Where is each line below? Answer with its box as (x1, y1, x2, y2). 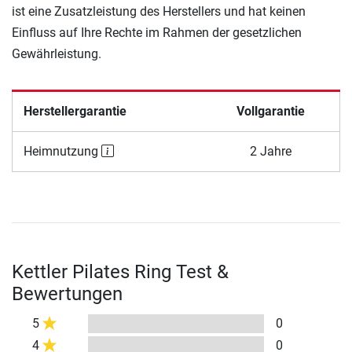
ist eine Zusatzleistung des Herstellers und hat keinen (12, 4, 306, 20)
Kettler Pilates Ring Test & (12, 261, 229, 284)
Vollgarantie (236, 104, 305, 119)
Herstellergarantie (23, 104, 126, 119)
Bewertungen (12, 283, 123, 306)
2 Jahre (250, 144, 291, 159)
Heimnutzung (23, 144, 101, 159)
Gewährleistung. (12, 46, 101, 62)
